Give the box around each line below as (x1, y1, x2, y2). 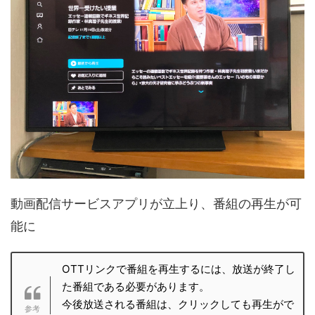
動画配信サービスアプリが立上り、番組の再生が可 (11, 196, 302, 212)
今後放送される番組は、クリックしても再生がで (61, 297, 294, 311)
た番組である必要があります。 (61, 280, 210, 294)
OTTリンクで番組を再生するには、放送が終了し (61, 262, 295, 276)
